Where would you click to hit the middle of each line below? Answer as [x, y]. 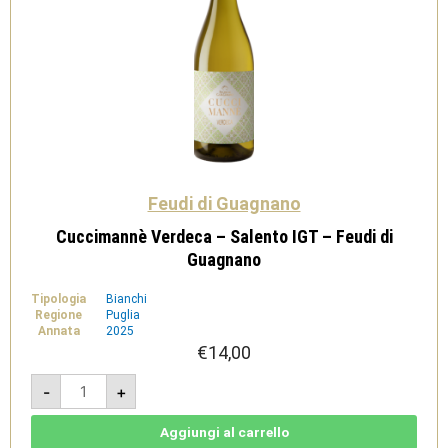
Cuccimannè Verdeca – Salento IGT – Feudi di [224, 236]
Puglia [123, 315]
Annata [58, 331]
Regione [58, 315]
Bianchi [126, 299]
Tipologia [58, 299]
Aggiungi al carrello [224, 432]
